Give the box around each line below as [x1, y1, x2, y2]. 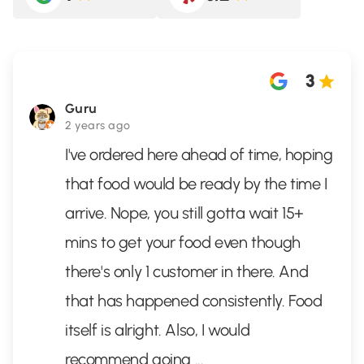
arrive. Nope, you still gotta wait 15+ [65, 203, 304, 223]
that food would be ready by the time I [65, 174, 327, 193]
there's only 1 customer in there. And [65, 262, 309, 281]
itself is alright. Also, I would [65, 320, 250, 340]
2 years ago [65, 119, 131, 132]
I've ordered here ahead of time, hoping [65, 145, 333, 164]
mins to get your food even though [65, 232, 301, 252]
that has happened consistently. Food [65, 291, 323, 310]
